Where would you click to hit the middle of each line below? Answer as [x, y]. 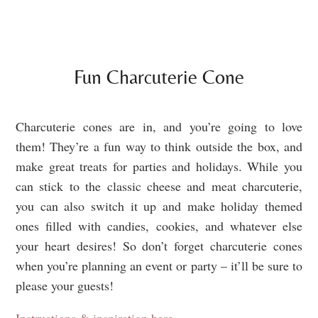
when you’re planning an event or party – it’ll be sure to [159, 265]
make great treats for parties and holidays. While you [159, 166]
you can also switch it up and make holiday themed [159, 205]
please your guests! [65, 285]
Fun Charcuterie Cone [159, 76]
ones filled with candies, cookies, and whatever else [159, 225]
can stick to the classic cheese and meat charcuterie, [159, 186]
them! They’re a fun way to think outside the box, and [159, 146]
